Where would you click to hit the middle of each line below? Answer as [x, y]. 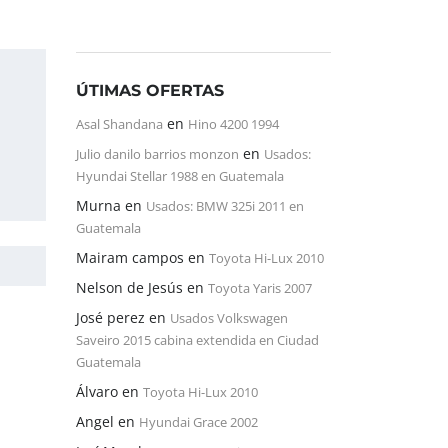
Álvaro [97, 391]
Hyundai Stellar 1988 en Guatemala [180, 176]
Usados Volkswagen [229, 318]
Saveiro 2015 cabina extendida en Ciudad [197, 340]
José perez [110, 317]
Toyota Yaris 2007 [260, 288]
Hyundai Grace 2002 [198, 422]
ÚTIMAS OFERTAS [150, 90]
